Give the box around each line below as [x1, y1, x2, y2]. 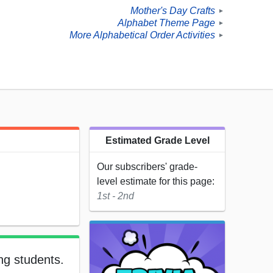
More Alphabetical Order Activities [69, 30, 215, 41]
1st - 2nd [97, 191, 134, 202]
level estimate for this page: [97, 176, 214, 187]
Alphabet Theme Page [118, 18, 215, 29]
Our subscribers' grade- [97, 161, 197, 172]
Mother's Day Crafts [130, 5, 215, 16]
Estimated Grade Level [105, 135, 210, 146]
